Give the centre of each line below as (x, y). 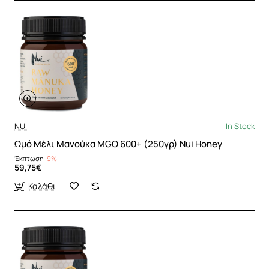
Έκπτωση (29, 158)
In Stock (240, 126)
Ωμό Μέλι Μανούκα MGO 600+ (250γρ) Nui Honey (118, 144)
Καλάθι (42, 186)
